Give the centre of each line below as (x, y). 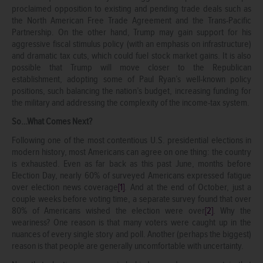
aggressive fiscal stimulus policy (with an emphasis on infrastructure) (131, 44)
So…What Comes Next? (52, 121)
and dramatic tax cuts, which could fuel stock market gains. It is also (131, 55)
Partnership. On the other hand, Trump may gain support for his (131, 32)
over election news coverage (65, 187)
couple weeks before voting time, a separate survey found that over (131, 199)
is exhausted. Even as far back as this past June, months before (131, 163)
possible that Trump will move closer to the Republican (131, 67)
